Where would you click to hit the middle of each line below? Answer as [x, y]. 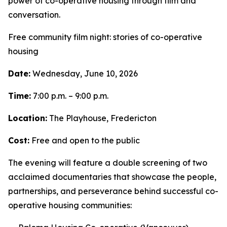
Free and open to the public [85, 140]
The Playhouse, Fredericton [102, 118]
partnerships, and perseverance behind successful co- [113, 191]
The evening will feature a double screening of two [108, 163]
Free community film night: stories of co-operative [105, 37]
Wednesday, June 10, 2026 [84, 73]
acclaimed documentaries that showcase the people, [112, 177]
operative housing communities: [70, 205]
